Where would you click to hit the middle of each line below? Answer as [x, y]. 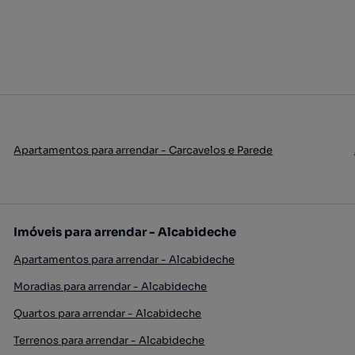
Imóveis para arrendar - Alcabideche [125, 232]
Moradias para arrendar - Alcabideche [111, 286]
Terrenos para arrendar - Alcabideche [109, 340]
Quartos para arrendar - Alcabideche [108, 313]
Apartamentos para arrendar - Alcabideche [124, 260]
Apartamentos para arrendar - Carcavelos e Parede [143, 150]
